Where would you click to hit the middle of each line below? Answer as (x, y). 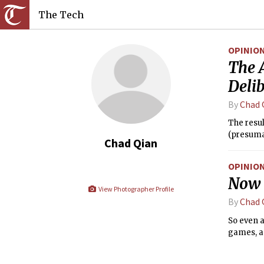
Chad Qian (131, 143)
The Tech (61, 15)
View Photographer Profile (135, 189)
